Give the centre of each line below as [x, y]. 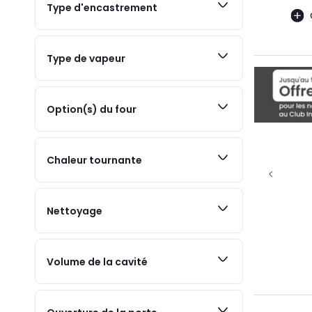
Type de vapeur [86, 58]
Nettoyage [75, 211]
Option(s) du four [92, 109]
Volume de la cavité [97, 262]
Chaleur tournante [94, 160]
